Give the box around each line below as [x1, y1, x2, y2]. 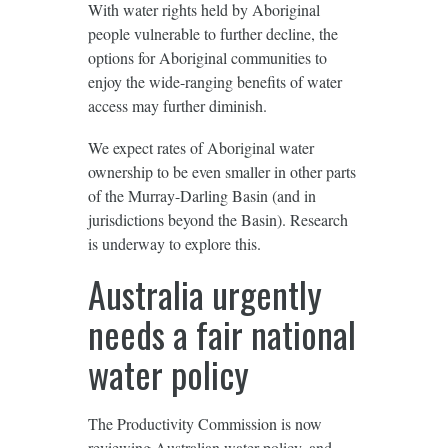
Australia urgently [87, 266, 322, 320]
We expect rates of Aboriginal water [87, 136, 314, 158]
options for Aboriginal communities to [87, 46, 327, 68]
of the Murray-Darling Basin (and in [87, 184, 316, 206]
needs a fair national [87, 306, 356, 360]
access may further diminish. [87, 94, 267, 116]
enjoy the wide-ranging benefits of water [87, 70, 342, 92]
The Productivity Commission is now [87, 412, 322, 434]
